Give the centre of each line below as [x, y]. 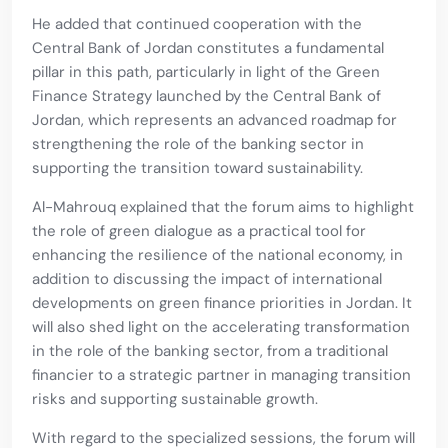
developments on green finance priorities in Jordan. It [222, 303]
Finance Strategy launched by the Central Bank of [206, 96]
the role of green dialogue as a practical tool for [199, 231]
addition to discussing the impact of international [207, 279]
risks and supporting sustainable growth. [175, 399]
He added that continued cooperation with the [197, 24]
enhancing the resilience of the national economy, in [217, 255]
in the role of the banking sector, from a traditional [210, 351]
